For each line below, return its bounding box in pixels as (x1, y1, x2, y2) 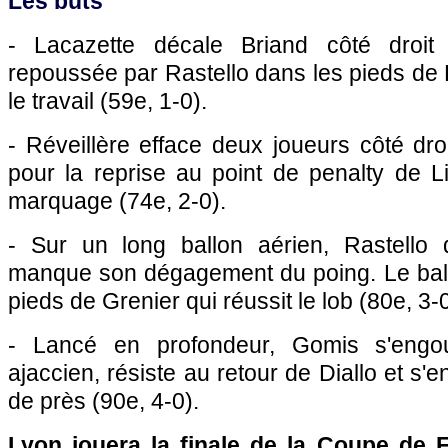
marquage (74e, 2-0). (8, 188, 226, 214)
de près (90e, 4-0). (8, 388, 199, 414)
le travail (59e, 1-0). (8, 88, 207, 114)
